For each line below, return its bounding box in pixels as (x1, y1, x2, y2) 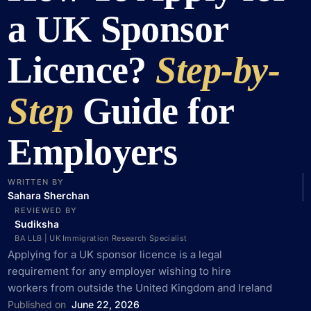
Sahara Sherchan (8, 189, 90, 201)
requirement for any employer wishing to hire (8, 264, 232, 278)
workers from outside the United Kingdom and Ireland (8, 280, 273, 294)
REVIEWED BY (15, 205, 78, 215)
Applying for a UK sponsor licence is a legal (8, 247, 223, 261)
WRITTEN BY (8, 176, 65, 187)
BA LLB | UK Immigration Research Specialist (15, 233, 187, 243)
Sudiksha (15, 217, 60, 230)
